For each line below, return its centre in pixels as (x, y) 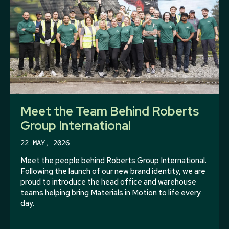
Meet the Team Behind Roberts (110, 111)
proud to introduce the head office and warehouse (108, 182)
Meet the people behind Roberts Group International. (113, 160)
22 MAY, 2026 (45, 142)
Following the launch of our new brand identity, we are (113, 171)
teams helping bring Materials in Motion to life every (111, 192)
